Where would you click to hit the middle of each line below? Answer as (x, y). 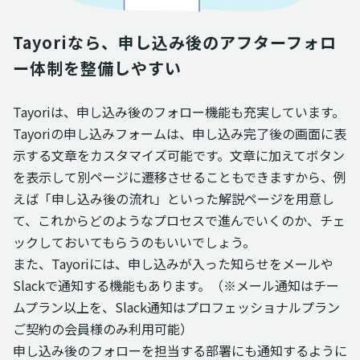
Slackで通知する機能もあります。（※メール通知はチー (176, 285)
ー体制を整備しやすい (97, 67)
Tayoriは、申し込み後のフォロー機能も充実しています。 (179, 111)
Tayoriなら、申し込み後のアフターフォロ (175, 42)
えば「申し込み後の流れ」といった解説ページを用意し (174, 198)
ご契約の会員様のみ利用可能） (103, 328)
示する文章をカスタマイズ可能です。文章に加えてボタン (179, 155)
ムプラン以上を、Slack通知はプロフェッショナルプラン (176, 307)
